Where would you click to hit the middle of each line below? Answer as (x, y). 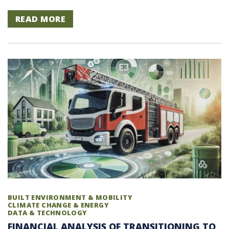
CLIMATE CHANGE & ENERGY (58, 205)
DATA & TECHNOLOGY (48, 213)
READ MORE (41, 19)
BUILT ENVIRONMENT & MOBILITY (70, 198)
